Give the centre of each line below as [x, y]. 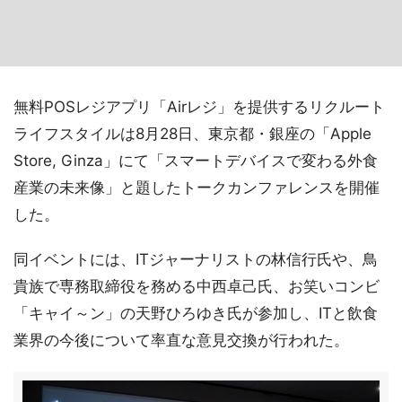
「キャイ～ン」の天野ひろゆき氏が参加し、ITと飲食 [196, 313]
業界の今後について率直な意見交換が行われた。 [181, 340]
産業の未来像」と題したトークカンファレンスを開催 [197, 188]
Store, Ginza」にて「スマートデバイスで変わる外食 [196, 161]
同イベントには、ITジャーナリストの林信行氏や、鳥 [196, 259]
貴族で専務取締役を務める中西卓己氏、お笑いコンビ [197, 286]
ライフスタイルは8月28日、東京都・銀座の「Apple [192, 134]
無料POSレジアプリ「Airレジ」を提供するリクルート [199, 107]
